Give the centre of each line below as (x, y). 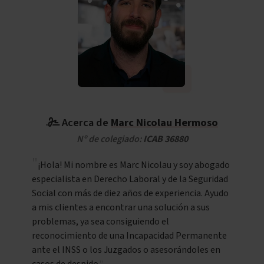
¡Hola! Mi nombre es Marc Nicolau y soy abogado (134, 165)
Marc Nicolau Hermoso (164, 123)
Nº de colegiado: (110, 139)
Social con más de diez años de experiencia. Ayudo (130, 194)
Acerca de (85, 123)
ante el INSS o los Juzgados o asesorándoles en (126, 250)
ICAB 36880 (165, 139)
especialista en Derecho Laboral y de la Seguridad (130, 179)
